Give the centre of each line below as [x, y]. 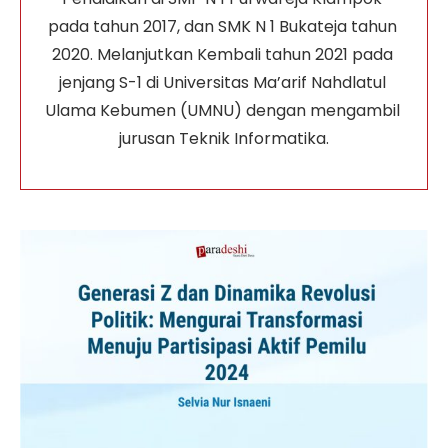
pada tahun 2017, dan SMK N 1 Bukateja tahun [224, 26]
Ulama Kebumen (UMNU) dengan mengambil [224, 110]
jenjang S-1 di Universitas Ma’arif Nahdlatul [224, 82]
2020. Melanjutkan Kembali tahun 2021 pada [224, 54]
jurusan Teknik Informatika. [224, 138]
